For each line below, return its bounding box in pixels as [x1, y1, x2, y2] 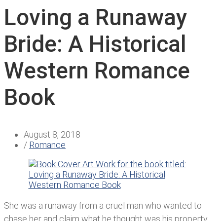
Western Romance [4, 57, 190, 84]
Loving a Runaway [4, 3, 187, 31]
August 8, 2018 [24, 129, 80, 140]
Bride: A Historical [4, 30, 186, 57]
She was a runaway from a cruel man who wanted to [4, 200, 202, 211]
